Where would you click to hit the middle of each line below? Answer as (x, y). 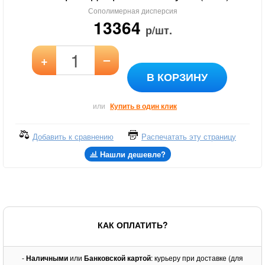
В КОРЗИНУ (177, 77)
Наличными (48, 258)
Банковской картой (117, 258)
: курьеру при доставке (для (197, 258)
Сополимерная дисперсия (132, 10)
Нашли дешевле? (132, 154)
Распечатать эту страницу (189, 136)
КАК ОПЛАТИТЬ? (132, 225)
